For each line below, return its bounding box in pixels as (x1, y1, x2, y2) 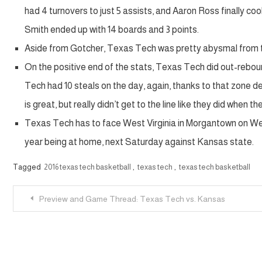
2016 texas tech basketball (44, 162, 131, 171)
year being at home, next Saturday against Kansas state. (25, 136, 254, 147)
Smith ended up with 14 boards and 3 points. (25, 24, 199, 35)
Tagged (13, 162, 42, 171)
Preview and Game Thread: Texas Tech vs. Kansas (39, 194, 225, 204)
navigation (12, 214, 100, 234)
